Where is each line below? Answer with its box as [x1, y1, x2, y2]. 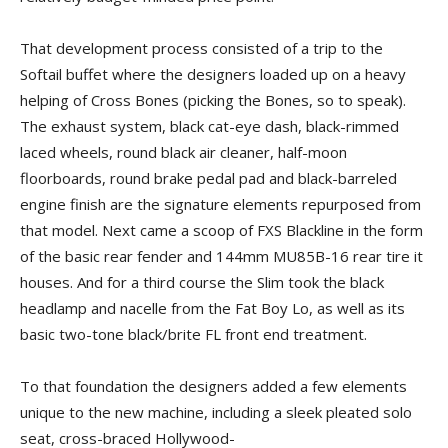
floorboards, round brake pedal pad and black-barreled [20, 168, 397, 188]
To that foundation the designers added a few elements [20, 376, 407, 396]
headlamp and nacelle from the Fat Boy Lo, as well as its [20, 298, 405, 318]
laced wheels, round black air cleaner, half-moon [20, 142, 347, 162]
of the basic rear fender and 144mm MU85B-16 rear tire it [20, 246, 423, 266]
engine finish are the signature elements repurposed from [20, 194, 421, 214]
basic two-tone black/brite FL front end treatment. [20, 324, 367, 344]
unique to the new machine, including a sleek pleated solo [20, 402, 412, 422]
